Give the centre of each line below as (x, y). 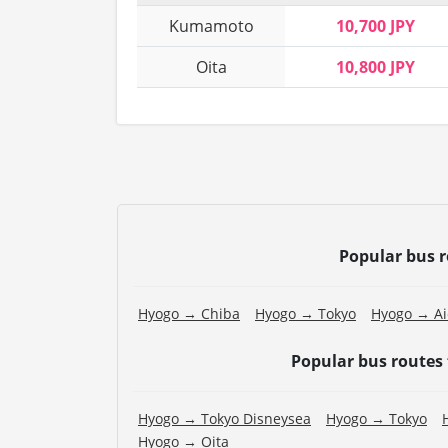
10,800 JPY (375, 67)
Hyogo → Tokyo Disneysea (224, 419)
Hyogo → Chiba (189, 314)
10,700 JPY (375, 26)
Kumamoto (211, 26)
